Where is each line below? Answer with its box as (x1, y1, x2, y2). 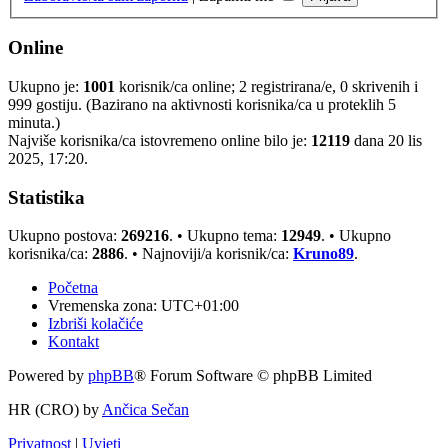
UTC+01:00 (161, 297, 239, 315)
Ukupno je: (8, 77, 83, 95)
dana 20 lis (350, 131, 422, 149)
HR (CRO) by (8, 401, 102, 419)
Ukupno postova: (8, 227, 121, 245)
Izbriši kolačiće (48, 315, 143, 333)
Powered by (8, 367, 88, 385)
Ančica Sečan (102, 401, 189, 419)
